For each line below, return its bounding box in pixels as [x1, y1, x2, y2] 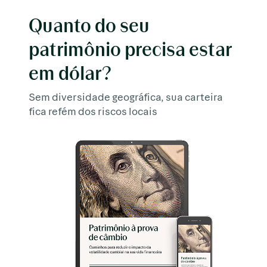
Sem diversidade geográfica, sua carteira [29, 89, 223, 103]
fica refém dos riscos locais [29, 104, 157, 117]
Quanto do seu [29, 13, 150, 36]
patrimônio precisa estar [29, 37, 232, 60]
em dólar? [29, 61, 111, 84]
